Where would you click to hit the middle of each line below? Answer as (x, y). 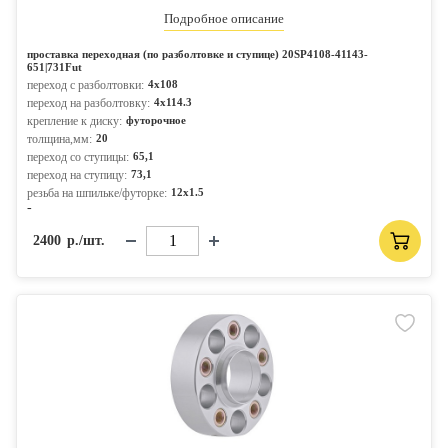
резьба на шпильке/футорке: (97, 193)
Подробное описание (224, 18)
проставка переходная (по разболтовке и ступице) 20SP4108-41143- (197, 54)
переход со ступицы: (78, 157)
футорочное (156, 120)
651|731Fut (54, 67)
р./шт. (86, 240)
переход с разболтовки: (85, 85)
